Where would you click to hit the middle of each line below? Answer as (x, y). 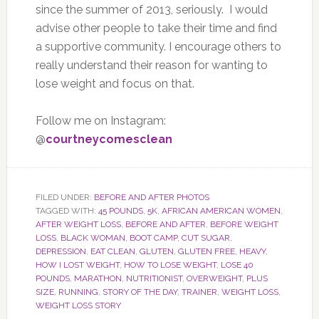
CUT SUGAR (205, 237)
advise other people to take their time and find (156, 28)
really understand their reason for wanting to (151, 65)
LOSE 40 (237, 265)
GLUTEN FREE (206, 251)
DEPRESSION (61, 251)
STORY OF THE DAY (140, 292)
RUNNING (78, 292)
